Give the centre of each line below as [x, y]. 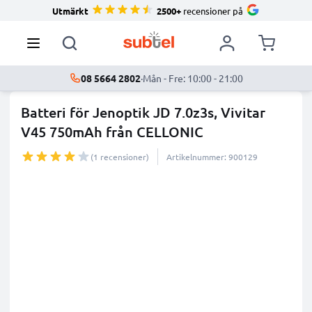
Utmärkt [70, 10]
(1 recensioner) [120, 157]
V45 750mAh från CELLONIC [112, 132]
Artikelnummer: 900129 [212, 157]
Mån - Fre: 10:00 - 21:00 [193, 78]
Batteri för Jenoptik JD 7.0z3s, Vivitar [143, 112]
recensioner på [212, 10]
